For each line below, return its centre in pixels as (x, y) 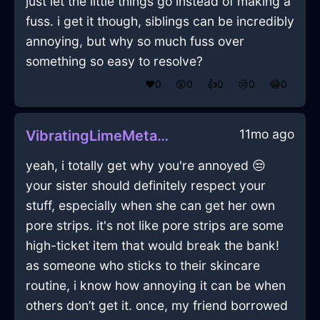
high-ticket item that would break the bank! (152, 246)
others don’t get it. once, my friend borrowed (157, 306)
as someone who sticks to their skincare (143, 266)
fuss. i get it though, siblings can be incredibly (160, 21)
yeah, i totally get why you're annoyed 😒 (146, 166)
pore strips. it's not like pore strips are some (155, 226)
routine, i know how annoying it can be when (156, 286)
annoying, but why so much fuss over (135, 41)
